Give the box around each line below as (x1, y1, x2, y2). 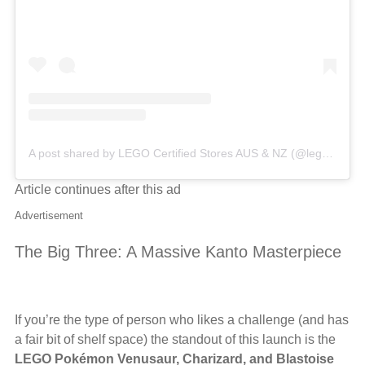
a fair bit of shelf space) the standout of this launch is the (15, 332, 336, 347)
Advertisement (15, 209, 83, 222)
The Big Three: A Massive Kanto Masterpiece (15, 243, 341, 262)
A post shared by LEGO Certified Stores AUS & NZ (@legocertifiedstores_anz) (322, 147, 333, 161)
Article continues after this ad (15, 182, 181, 197)
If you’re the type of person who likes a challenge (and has (15, 313, 349, 328)
